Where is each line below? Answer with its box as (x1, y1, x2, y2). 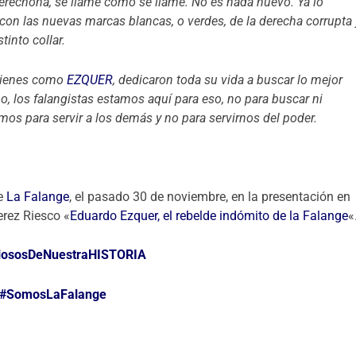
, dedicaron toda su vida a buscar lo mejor (113, 72, 343, 87)
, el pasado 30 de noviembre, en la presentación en (69, 188, 351, 204)
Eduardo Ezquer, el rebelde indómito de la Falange (70, 207, 349, 223)
